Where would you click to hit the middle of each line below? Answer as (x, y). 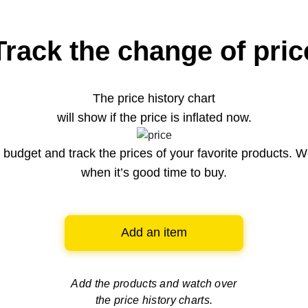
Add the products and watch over (154, 284)
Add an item (154, 233)
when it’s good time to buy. (154, 173)
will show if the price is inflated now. (154, 117)
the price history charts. (154, 300)
